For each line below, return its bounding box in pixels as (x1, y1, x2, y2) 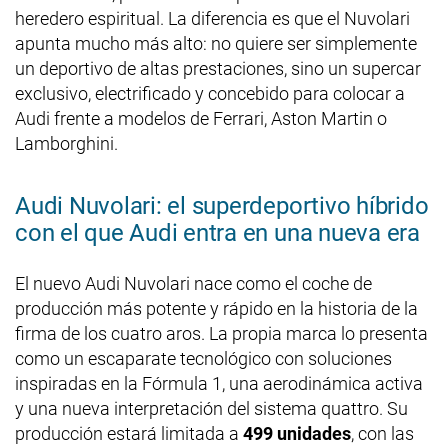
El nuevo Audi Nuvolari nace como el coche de (15, 272, 372, 294)
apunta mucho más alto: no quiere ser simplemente (15, 32, 417, 54)
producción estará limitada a (15, 422, 243, 444)
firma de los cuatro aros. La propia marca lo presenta (15, 322, 428, 344)
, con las (351, 422, 414, 444)
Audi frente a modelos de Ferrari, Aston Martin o (15, 107, 387, 129)
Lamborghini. (15, 132, 118, 154)
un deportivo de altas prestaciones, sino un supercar (15, 57, 421, 79)
